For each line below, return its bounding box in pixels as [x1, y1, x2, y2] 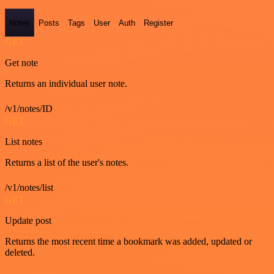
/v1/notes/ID [5, 103, 53, 114]
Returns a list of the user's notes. [5, 157, 128, 168]
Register [144, 18, 173, 28]
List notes [5, 136, 42, 147]
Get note [5, 57, 38, 68]
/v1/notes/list [5, 182, 53, 193]
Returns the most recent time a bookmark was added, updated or [5, 235, 252, 246]
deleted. [5, 246, 35, 257]
